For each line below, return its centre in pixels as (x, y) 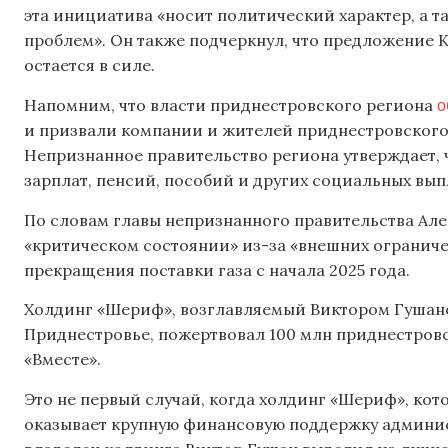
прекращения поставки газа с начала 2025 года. (217, 269)
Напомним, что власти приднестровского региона (230, 105)
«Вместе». (62, 359)
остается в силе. (89, 64)
